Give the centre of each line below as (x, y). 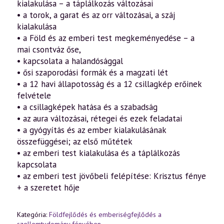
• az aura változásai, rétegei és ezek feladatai (99, 118)
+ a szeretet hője (48, 187)
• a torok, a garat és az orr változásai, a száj (96, 15)
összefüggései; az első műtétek (75, 141)
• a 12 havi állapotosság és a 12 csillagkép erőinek (109, 84)
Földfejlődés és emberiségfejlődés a (105, 214)
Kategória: (33, 214)
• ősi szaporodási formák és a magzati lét (92, 72)
